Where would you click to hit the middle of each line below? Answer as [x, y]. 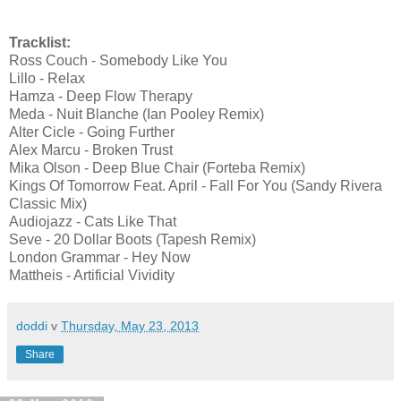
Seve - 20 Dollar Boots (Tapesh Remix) [132, 239]
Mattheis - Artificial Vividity [92, 275]
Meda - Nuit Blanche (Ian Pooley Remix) [137, 114]
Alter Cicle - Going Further [92, 132]
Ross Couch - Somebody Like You [118, 60]
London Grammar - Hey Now [100, 257]
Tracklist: [40, 42]
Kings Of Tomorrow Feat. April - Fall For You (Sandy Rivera [196, 185]
